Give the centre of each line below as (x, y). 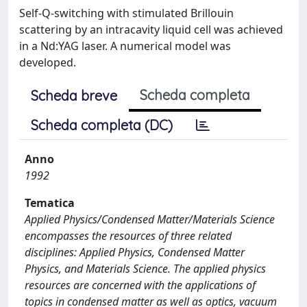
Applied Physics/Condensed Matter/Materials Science (150, 219)
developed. (48, 62)
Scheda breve (74, 96)
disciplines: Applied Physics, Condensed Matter (135, 252)
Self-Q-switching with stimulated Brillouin (126, 13)
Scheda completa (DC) (102, 125)
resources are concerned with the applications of (140, 285)
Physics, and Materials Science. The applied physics (145, 269)
